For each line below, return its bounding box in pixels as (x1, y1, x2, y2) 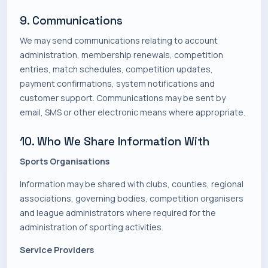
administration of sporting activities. (20, 221, 163, 233)
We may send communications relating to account (20, 35, 218, 46)
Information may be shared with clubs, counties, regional (20, 178, 243, 190)
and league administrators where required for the (20, 207, 216, 218)
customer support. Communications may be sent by (20, 92, 226, 103)
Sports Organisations (20, 156, 109, 167)
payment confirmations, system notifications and (20, 78, 215, 89)
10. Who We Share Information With (20, 134, 209, 149)
